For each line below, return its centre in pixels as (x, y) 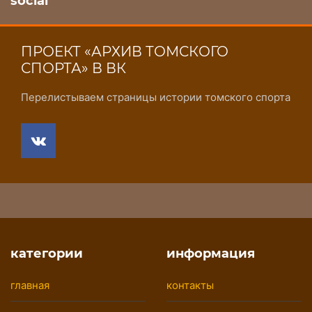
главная (30, 285)
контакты (190, 285)
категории (47, 253)
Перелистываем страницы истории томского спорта (156, 97)
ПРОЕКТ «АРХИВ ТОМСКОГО (125, 51)
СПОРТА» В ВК (73, 68)
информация (211, 253)
